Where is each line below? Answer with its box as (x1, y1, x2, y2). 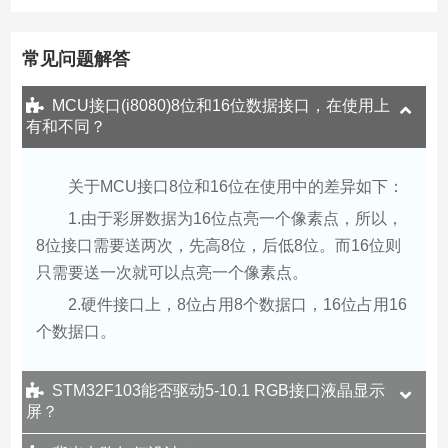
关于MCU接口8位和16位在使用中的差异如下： (67, 177, 404, 195)
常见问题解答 (21, 48, 130, 69)
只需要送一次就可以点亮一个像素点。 (35, 263, 308, 281)
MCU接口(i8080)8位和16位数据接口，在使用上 (51, 96, 390, 114)
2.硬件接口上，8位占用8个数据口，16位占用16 (67, 295, 407, 313)
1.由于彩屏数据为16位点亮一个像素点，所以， (67, 209, 403, 227)
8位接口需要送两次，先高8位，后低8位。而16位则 (35, 236, 401, 254)
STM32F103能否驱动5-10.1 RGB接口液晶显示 (51, 381, 385, 399)
